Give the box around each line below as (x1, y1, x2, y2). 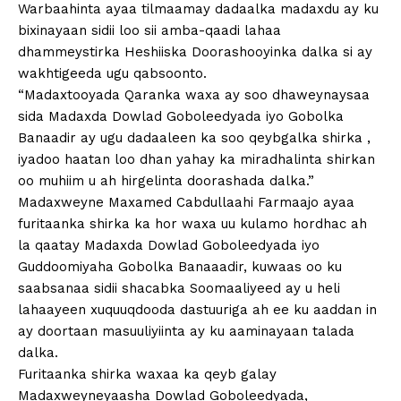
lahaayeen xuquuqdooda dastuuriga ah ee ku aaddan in (18, 302, 377, 319)
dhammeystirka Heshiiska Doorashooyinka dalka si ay (18, 44, 372, 61)
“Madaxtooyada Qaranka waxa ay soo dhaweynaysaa (18, 87, 370, 104)
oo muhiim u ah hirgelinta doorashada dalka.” (18, 173, 314, 190)
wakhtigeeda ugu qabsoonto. (18, 65, 207, 82)
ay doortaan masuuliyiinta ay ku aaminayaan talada (18, 323, 354, 340)
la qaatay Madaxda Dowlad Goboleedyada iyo (18, 237, 320, 254)
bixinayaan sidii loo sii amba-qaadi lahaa (18, 22, 281, 39)
